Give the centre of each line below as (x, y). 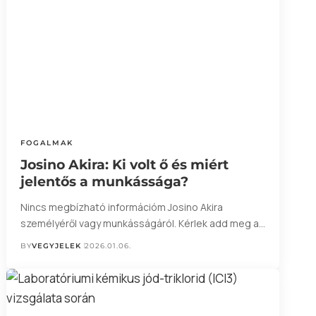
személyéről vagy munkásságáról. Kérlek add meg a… (142, 223)
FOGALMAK (47, 142)
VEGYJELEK (56, 245)
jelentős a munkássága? (104, 181)
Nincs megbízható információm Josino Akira (121, 207)
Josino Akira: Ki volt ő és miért (124, 164)
